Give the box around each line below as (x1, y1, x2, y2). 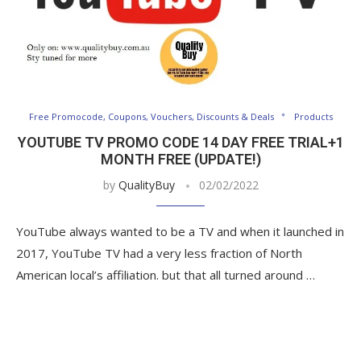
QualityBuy (118, 176, 175, 193)
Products (293, 110, 333, 122)
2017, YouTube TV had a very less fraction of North (16, 244, 302, 261)
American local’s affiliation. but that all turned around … (16, 266, 315, 283)
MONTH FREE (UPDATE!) (100, 150, 261, 168)
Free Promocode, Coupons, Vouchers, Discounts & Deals (28, 110, 274, 122)
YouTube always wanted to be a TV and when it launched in (16, 222, 344, 239)
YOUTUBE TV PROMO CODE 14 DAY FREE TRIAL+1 (17, 133, 344, 151)
